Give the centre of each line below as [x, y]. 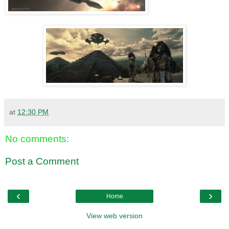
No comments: [37, 139]
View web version [114, 216]
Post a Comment [42, 161]
